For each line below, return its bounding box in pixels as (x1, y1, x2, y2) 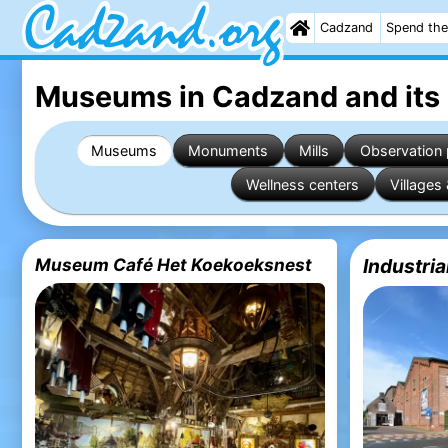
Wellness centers (246, 175, 360, 193)
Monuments (188, 141, 269, 159)
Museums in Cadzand (34, 78, 338, 114)
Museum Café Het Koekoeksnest (34, 254, 312, 276)
